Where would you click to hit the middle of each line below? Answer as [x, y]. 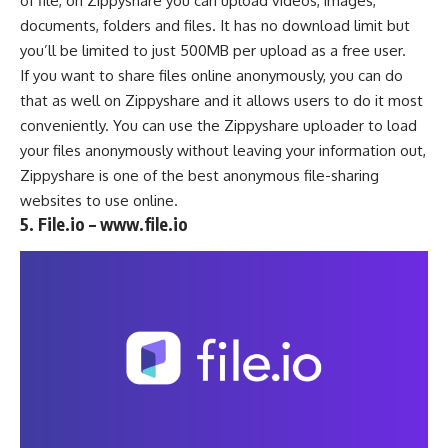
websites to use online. [99, 201]
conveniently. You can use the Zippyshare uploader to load [218, 126]
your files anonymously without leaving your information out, [223, 151]
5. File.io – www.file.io [104, 224]
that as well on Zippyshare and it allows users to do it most [221, 101]
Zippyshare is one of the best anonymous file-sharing [199, 176]
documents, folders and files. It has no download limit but [215, 26]
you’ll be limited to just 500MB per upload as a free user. [213, 51]
